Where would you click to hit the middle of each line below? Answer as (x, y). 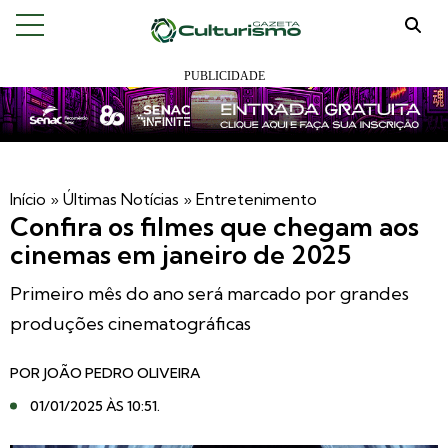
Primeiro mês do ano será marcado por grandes (209, 293)
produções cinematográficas (130, 323)
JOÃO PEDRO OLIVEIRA (121, 373)
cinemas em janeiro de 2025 (180, 254)
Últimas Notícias (121, 199)
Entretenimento (256, 199)
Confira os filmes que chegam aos (214, 226)
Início (28, 199)
